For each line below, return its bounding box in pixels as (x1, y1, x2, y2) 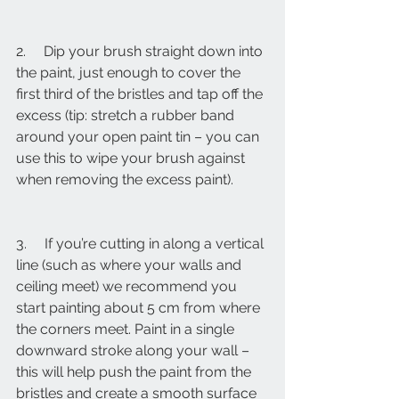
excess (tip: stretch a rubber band (16, 106, 238, 124)
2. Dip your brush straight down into (16, 42, 266, 60)
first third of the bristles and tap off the (16, 85, 266, 102)
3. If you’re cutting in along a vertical (16, 234, 267, 252)
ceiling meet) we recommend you (16, 277, 240, 295)
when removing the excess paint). (16, 170, 233, 188)
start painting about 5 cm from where (16, 298, 264, 316)
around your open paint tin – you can (16, 127, 263, 145)
